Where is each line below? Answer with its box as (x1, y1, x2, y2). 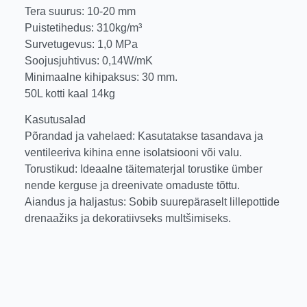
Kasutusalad (25, 114, 86, 126)
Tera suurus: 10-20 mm (25, 5, 136, 17)
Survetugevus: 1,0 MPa (25, 38, 138, 50)
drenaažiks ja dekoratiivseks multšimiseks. (25, 212, 231, 225)
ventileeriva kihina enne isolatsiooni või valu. (25, 147, 242, 159)
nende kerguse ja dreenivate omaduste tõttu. (25, 180, 240, 192)
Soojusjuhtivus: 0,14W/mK (25, 54, 153, 66)
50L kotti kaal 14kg (25, 87, 115, 99)
